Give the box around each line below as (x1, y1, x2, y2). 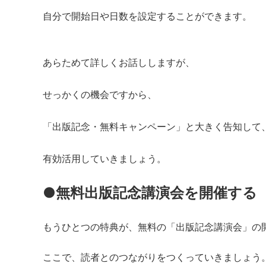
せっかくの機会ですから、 (43, 88, 157, 100)
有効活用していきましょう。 (43, 152, 166, 164)
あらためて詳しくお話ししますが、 (43, 56, 195, 68)
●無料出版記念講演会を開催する (43, 183, 257, 201)
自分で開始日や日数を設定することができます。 (43, 9, 252, 22)
